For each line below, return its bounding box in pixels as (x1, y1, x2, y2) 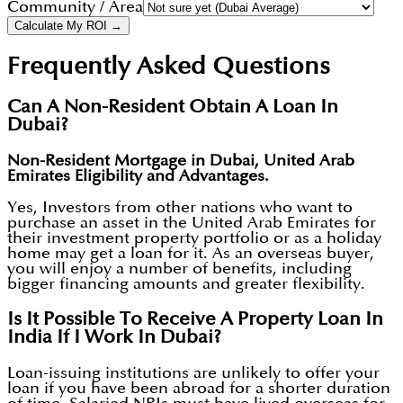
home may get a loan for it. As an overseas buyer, (7, 246, 374, 262)
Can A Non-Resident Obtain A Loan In (7, 98, 338, 117)
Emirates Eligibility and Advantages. (7, 168, 269, 184)
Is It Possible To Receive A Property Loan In (7, 310, 383, 329)
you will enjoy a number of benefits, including (7, 261, 352, 277)
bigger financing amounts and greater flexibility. (7, 276, 365, 292)
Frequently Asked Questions (7, 55, 330, 78)
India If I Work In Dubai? (7, 328, 221, 347)
